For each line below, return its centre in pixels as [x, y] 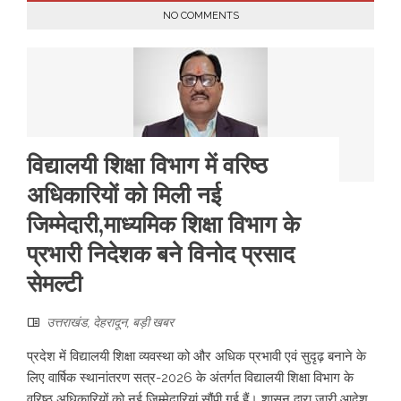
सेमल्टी [55, 283]
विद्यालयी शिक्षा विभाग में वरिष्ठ [147, 165]
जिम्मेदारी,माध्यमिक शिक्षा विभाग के [163, 224]
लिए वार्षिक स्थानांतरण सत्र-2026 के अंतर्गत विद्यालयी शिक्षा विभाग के [190, 378]
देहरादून [110, 322]
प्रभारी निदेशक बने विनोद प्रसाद [161, 254]
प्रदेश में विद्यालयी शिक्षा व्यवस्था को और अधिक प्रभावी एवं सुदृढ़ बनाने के [196, 356]
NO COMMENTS [200, 16]
